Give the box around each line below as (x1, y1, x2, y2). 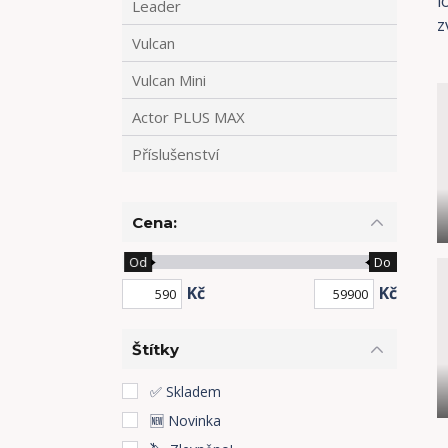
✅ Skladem (150, 382, 221, 401)
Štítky (132, 339, 179, 359)
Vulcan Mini (132, 70, 206, 90)
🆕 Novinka (150, 411, 221, 430)
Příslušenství (132, 144, 219, 164)
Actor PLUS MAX (132, 107, 245, 127)
